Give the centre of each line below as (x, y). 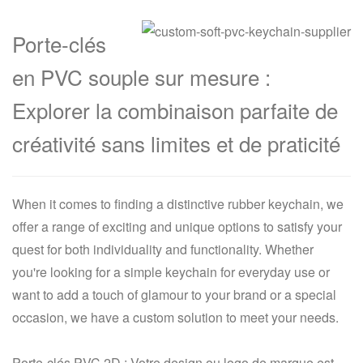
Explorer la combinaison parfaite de (175, 110)
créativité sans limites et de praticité (176, 143)
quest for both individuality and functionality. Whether (163, 250)
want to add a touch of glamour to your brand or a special (174, 295)
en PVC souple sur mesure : (141, 77)
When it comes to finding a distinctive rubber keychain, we (178, 204)
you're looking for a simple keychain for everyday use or (171, 272)
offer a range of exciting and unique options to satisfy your (177, 227)
